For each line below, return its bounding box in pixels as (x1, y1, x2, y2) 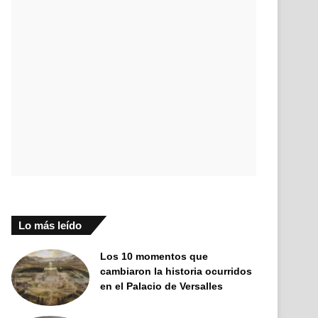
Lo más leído (18, 219, 82, 231)
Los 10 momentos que (100, 251, 209, 262)
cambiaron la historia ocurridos (100, 265, 253, 277)
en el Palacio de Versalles (100, 280, 224, 292)
